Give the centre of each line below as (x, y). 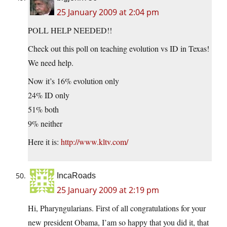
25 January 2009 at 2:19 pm (108, 190)
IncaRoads (76, 176)
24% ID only (49, 95)
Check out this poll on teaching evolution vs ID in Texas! (119, 49)
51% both (43, 109)
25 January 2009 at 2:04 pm (108, 12)
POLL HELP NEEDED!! (70, 30)
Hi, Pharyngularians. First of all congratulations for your (117, 208)
